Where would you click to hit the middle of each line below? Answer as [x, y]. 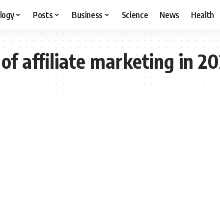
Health [203, 14]
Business [87, 14]
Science [135, 14]
